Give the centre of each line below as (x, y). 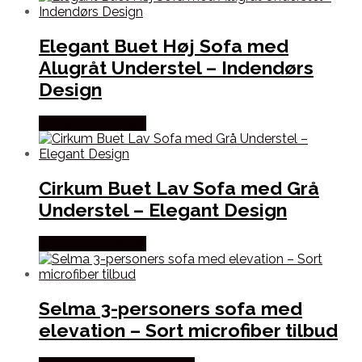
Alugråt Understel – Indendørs (176, 67)
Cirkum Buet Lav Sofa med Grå (179, 188)
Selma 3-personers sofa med (170, 309)
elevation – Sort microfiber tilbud (188, 330)
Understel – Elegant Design (163, 210)
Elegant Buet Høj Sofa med (164, 45)
